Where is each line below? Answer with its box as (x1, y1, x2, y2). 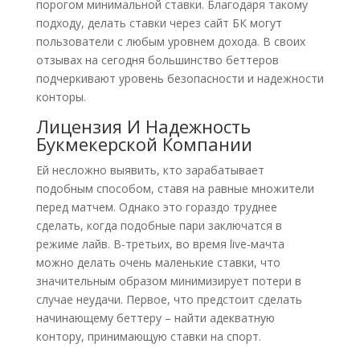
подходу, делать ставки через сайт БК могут (35, 15, 282, 31)
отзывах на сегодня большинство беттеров (35, 52, 279, 67)
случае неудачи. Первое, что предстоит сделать (35, 292, 302, 307)
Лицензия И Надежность (35, 114, 251, 138)
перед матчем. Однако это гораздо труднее (35, 199, 277, 215)
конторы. (35, 89, 86, 104)
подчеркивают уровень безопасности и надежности (35, 71, 324, 86)
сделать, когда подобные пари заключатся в (35, 218, 282, 233)
